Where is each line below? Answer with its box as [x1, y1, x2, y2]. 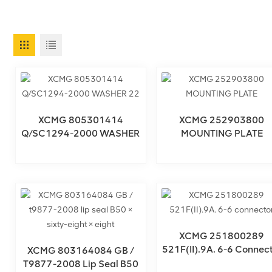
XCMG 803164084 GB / [27, 245, 134, 257]
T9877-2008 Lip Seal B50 [22, 258, 138, 270]
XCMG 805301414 [38, 114, 123, 126]
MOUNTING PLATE [180, 127, 263, 139]
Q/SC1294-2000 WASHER [21, 127, 140, 139]
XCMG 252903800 [179, 114, 265, 126]
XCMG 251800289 [179, 230, 265, 242]
